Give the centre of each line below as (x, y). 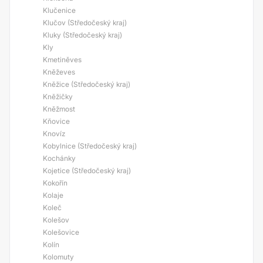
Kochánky (59, 158)
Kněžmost (59, 109)
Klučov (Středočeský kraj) (85, 23)
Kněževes (59, 72)
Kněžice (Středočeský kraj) (87, 84)
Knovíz (54, 134)
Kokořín (55, 183)
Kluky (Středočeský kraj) (82, 35)
